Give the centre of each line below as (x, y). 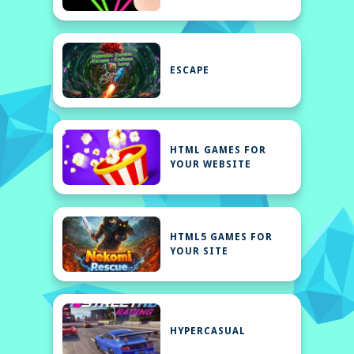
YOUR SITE (200, 251)
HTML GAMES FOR (218, 150)
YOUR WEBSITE (211, 164)
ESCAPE (190, 70)
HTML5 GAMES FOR (222, 237)
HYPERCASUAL (208, 331)
